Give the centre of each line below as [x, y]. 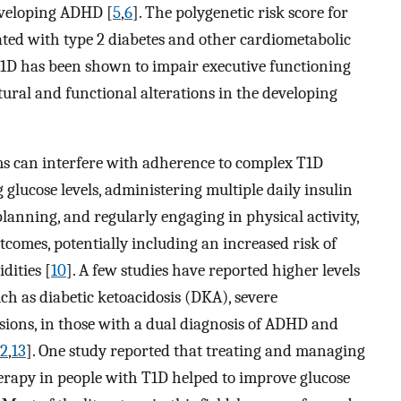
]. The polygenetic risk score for [240, 12]
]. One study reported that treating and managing [196, 351]
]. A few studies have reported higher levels [213, 271]
